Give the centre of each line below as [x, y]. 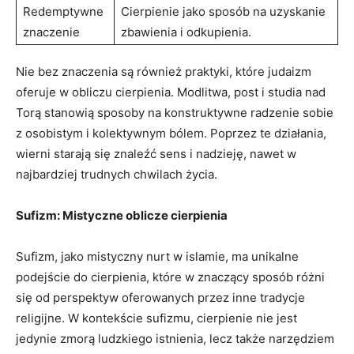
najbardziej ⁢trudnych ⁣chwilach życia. [117, 174]
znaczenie [51, 32]
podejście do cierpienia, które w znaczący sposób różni [170, 277]
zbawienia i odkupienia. [186, 32]
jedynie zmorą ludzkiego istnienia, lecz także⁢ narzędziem [175, 338]
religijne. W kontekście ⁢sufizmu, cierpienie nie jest [156, 318]
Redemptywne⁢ [63, 11]
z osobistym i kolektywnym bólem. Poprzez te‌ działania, [171, 133]
